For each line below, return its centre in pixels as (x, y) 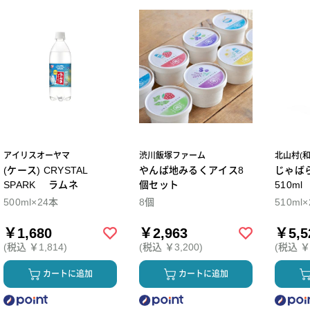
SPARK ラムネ (41, 185)
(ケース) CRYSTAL (46, 171)
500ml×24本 (31, 202)
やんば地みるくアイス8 (192, 171)
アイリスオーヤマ (37, 156)
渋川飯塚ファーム (172, 156)
